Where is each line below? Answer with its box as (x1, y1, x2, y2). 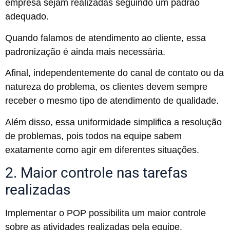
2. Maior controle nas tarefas (5, 164, 187, 182)
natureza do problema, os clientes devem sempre (5, 82, 207, 92)
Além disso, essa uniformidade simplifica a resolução (5, 117, 222, 127)
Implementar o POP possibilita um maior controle (5, 208, 206, 219)
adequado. (5, 11, 51, 22)
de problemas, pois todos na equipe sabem (5, 130, 182, 141)
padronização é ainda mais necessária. (5, 46, 168, 57)
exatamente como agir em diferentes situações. (5, 144, 199, 155)
